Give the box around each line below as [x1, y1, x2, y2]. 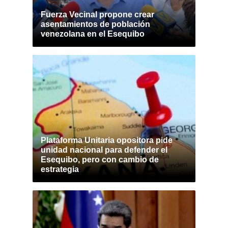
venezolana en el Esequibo [41, 30, 145, 38]
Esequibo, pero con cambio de [41, 155, 159, 164]
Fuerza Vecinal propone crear [41, 10, 154, 19]
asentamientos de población [41, 20, 150, 28]
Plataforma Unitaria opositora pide [41, 136, 173, 145]
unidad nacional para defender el [41, 146, 167, 154]
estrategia [41, 165, 79, 174]
